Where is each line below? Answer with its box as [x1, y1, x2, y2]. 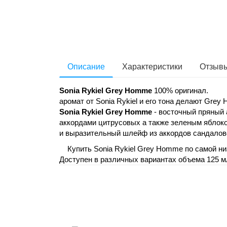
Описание [67, 62, 105, 71]
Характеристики [122, 62, 182, 71]
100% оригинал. [152, 86, 208, 95]
